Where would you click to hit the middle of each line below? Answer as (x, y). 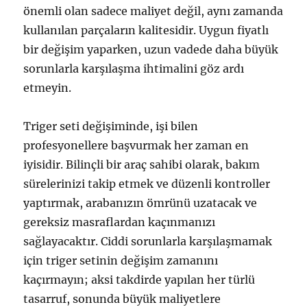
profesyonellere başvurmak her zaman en (136, 145)
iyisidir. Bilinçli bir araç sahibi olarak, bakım (142, 164)
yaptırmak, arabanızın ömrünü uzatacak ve (140, 202)
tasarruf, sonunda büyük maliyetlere (122, 298)
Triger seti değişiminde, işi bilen (111, 126)
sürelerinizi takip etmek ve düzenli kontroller (147, 183)
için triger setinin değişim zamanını (121, 260)
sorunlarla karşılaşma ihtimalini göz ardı (134, 68)
